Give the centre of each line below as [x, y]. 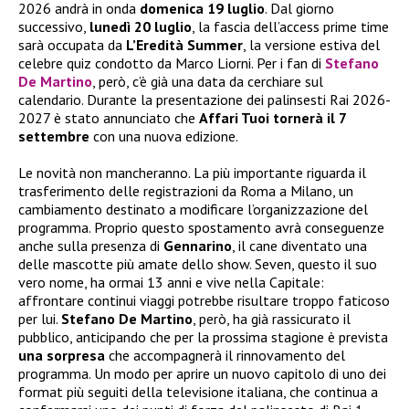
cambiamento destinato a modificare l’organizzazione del [193, 209]
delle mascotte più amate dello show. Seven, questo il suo [198, 263]
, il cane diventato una [299, 245]
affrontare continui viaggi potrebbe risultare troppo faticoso [204, 300]
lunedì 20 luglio [141, 26]
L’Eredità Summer [184, 44]
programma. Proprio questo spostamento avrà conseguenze [201, 227]
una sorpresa [63, 355]
